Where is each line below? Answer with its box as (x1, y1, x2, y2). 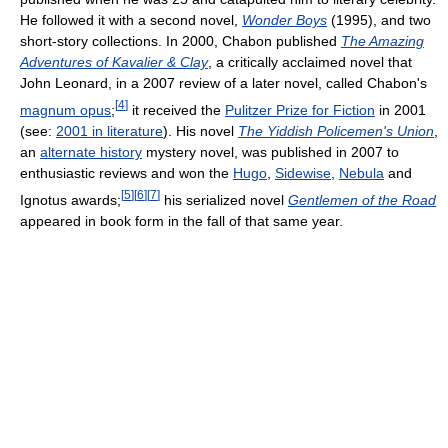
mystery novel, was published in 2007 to (142, 143, 399, 160)
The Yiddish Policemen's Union (238, 122, 434, 139)
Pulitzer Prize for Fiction (225, 101, 375, 118)
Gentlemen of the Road (288, 191, 436, 208)
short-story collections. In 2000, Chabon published (20, 33, 341, 50)
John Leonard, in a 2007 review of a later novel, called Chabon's (20, 75, 427, 92)
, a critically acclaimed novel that (208, 54, 412, 71)
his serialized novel (160, 191, 288, 208)
